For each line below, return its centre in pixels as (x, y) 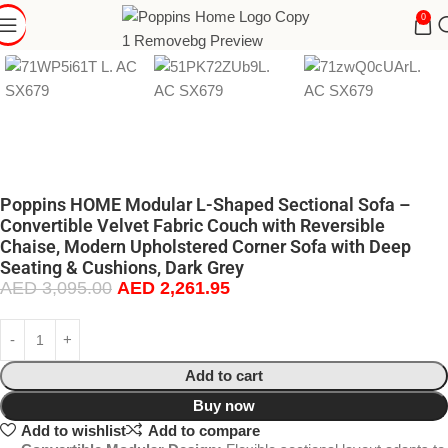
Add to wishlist (73, 430)
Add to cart (224, 376)
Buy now (224, 406)
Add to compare (203, 430)
